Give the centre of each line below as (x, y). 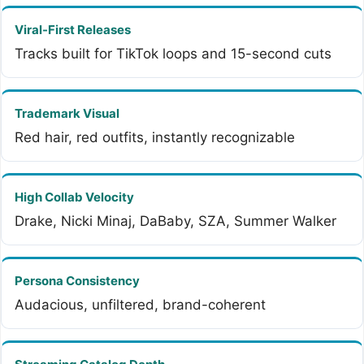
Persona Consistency (77, 281)
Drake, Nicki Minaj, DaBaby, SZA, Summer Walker (175, 221)
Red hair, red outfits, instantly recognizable (155, 138)
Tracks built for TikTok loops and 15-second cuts (173, 54)
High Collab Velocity (74, 197)
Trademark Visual (67, 114)
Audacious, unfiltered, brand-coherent (140, 305)
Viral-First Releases (73, 30)
